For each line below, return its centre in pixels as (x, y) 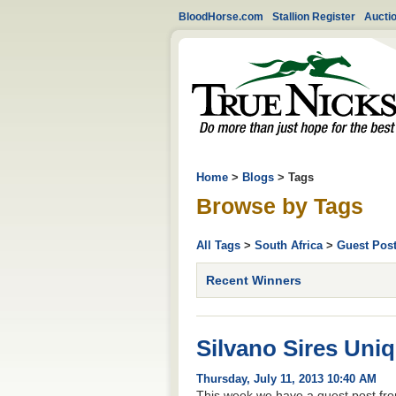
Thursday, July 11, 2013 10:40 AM (286, 379)
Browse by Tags (280, 206)
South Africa (289, 245)
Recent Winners (254, 280)
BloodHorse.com (221, 16)
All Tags (218, 245)
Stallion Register (314, 16)
